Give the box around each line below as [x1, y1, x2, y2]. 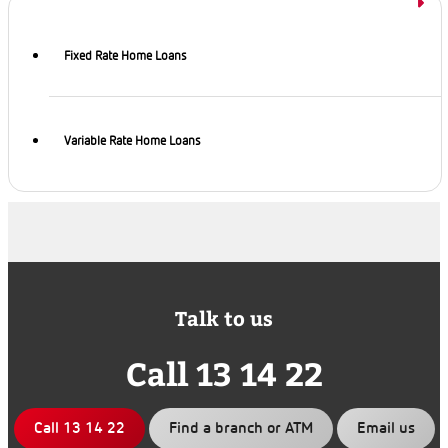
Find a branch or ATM [168, 421, 313, 438]
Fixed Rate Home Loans [64, 49, 187, 63]
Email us [356, 421, 415, 438]
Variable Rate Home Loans [64, 134, 201, 148]
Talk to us [175, 304, 273, 332]
